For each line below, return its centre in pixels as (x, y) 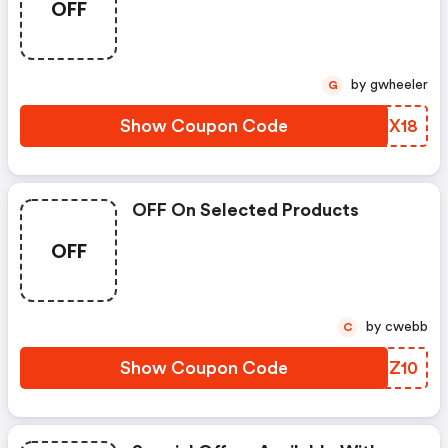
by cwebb (406, 327)
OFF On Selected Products (245, 210)
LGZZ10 (385, 368)
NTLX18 (384, 126)
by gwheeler (399, 85)
